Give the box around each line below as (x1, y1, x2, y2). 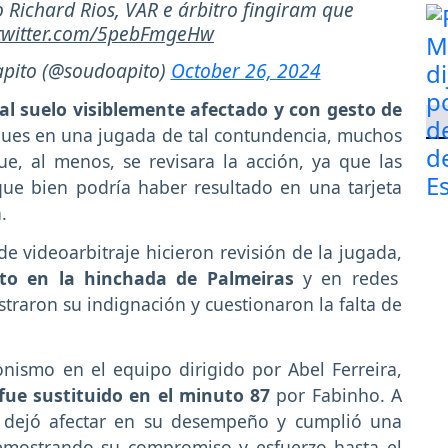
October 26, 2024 (170, 57, 321, 85)
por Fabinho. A (270, 382, 403, 407)
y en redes (293, 265, 398, 290)
